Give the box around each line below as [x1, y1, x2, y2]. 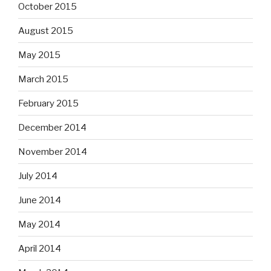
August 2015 [18, 25, 73, 36]
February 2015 [18, 97, 79, 109]
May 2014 [18, 218, 60, 230]
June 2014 [18, 194, 61, 206]
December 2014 [18, 122, 87, 133]
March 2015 [18, 73, 68, 85]
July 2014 [18, 170, 57, 181]
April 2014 [18, 243, 61, 254]
